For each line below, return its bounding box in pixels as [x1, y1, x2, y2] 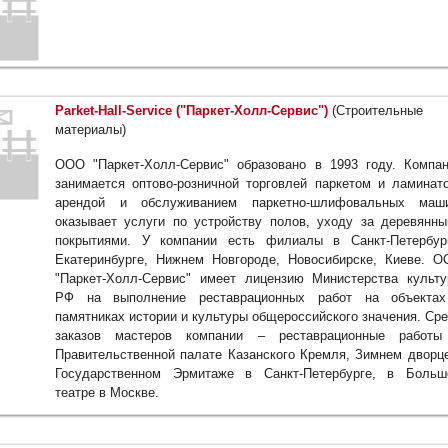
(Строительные [328, 103, 423, 119]
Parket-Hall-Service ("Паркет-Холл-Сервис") [55, 103, 328, 119]
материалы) [55, 122, 126, 138]
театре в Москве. [55, 385, 159, 401]
